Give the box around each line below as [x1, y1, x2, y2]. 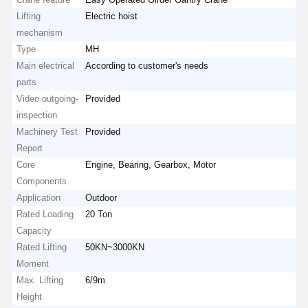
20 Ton [85, 208, 113, 219]
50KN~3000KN [85, 241, 145, 252]
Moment [16, 258, 49, 269]
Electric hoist [85, 10, 138, 21]
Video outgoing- [16, 93, 79, 104]
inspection [16, 109, 58, 120]
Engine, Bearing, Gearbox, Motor [85, 159, 217, 170]
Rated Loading [16, 208, 74, 219]
